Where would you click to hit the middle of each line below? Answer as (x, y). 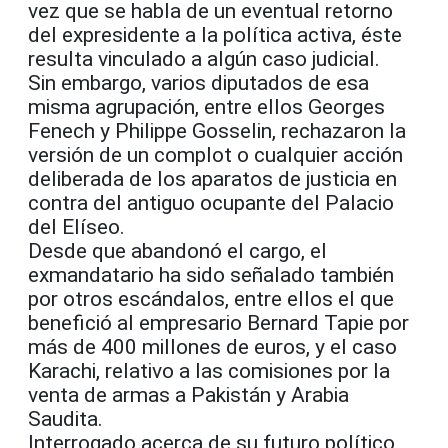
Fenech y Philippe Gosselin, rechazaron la (217, 131)
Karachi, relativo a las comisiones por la (209, 371)
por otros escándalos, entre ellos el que (211, 299)
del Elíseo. (76, 227)
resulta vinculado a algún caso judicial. (204, 59)
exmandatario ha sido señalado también (211, 275)
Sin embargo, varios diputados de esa (198, 83)
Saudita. (65, 419)
